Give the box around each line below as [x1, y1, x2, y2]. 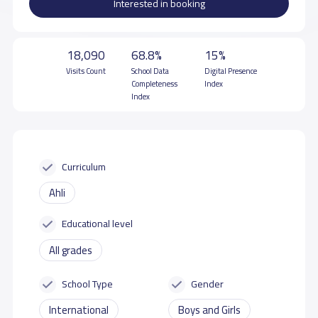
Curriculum [62, 157, 106, 175]
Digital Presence [204, 63, 258, 78]
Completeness [131, 76, 178, 91]
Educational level [62, 214, 133, 233]
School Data [131, 63, 170, 78]
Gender [191, 274, 224, 292]
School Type [62, 274, 114, 292]
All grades [48, 240, 92, 260]
